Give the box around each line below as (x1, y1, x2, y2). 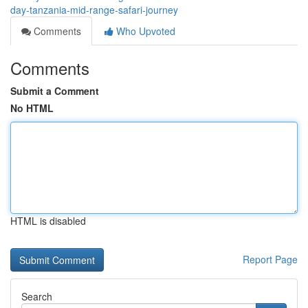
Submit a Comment (10, 84, 99, 98)
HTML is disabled (10, 214, 86, 228)
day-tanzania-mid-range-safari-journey (10, 3, 178, 16)
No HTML (10, 101, 54, 115)
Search (21, 289, 52, 303)
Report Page (243, 252, 298, 266)
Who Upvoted (113, 24, 175, 38)
